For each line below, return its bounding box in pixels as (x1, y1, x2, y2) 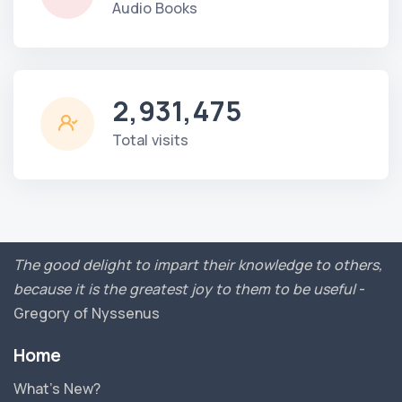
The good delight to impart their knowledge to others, (13, 255, 382, 275)
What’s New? (13, 379, 100, 399)
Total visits (112, 129, 188, 150)
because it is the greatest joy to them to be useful (13, 279, 355, 300)
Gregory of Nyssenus (13, 303, 160, 324)
